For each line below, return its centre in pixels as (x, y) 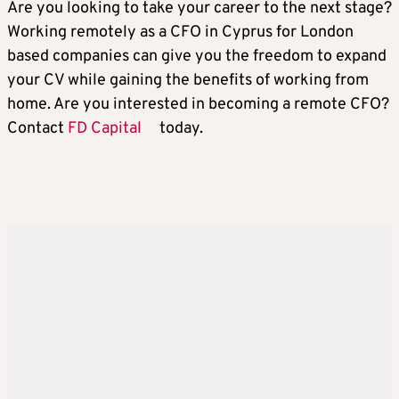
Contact (37, 129)
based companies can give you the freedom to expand (197, 57)
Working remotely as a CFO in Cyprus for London (180, 33)
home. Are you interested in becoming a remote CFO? (198, 105)
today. (181, 129)
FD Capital (105, 129)
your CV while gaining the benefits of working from (188, 81)
